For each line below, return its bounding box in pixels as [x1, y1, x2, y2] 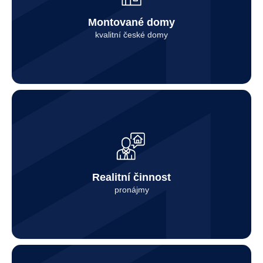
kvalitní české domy [95, 29, 168, 39]
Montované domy [88, 16, 175, 28]
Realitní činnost [92, 171, 171, 183]
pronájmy [114, 184, 149, 194]
